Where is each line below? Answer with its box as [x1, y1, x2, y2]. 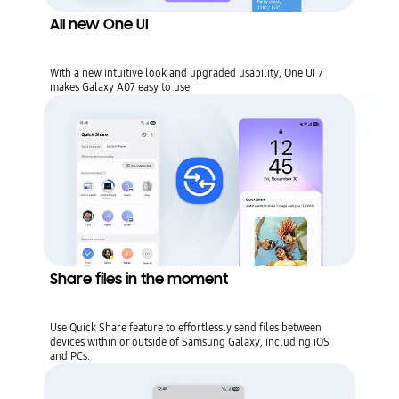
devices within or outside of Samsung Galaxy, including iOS [49, 334, 330, 350]
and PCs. [49, 348, 90, 364]
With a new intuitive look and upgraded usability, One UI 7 [49, 64, 323, 80]
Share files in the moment [49, 270, 228, 289]
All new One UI [49, 14, 149, 34]
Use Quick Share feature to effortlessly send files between [49, 320, 322, 336]
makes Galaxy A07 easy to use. [49, 78, 192, 94]
